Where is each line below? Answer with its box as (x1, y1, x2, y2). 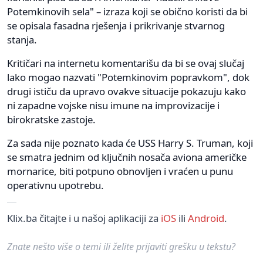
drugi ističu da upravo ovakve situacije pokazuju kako (7, 84, 246, 98)
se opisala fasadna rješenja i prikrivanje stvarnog (7, 18, 225, 32)
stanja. (7, 32, 37, 46)
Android (188, 211, 224, 225)
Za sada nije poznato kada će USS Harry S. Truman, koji (7, 136, 253, 150)
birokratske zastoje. (7, 112, 96, 126)
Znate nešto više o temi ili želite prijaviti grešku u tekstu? (7, 240, 235, 253)
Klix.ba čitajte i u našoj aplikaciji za (7, 211, 161, 225)
